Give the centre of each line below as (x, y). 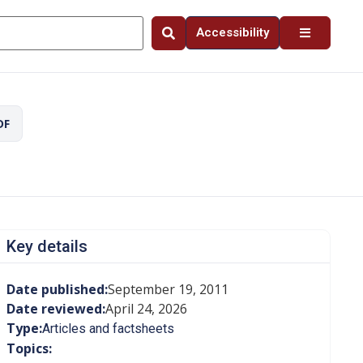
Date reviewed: (56, 309)
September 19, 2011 (168, 289)
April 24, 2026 (146, 309)
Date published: (57, 289)
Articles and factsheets (108, 329)
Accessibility (233, 32)
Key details (47, 246)
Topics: (29, 348)
